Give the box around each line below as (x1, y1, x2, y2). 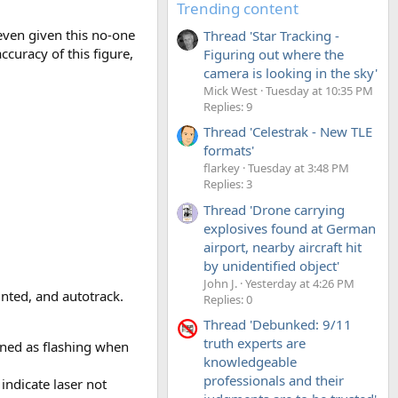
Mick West (203, 82, 258, 99)
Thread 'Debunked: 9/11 (203, 314, 352, 333)
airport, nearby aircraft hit (203, 237, 362, 256)
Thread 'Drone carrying (203, 200, 345, 219)
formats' (203, 141, 254, 160)
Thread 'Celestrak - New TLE (203, 123, 372, 141)
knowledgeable (203, 352, 297, 370)
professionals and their (203, 370, 344, 389)
